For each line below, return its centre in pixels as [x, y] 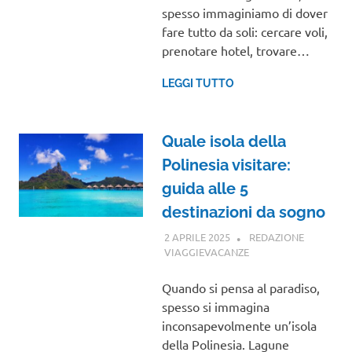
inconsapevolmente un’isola [239, 326]
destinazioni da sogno [243, 213]
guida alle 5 [205, 189]
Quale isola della [224, 142]
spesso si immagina [215, 307]
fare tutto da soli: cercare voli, [244, 32]
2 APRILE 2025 [197, 236]
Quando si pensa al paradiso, [240, 288]
